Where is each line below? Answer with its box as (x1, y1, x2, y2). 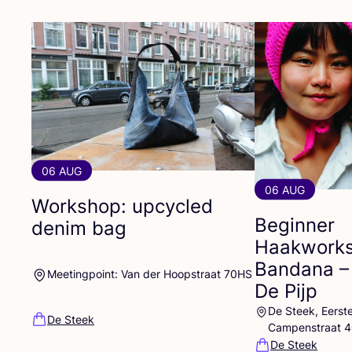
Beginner (255, 213, 335, 236)
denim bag (31, 216, 126, 240)
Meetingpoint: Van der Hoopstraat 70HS (47, 266, 252, 280)
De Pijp (255, 279, 317, 302)
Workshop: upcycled (31, 194, 213, 218)
